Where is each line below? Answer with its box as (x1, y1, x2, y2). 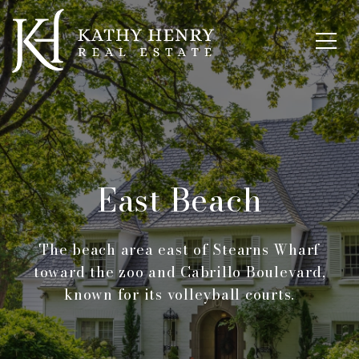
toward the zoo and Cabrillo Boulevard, (33, 261, 326, 283)
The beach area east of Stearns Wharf (39, 239, 320, 260)
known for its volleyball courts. (64, 284, 295, 305)
